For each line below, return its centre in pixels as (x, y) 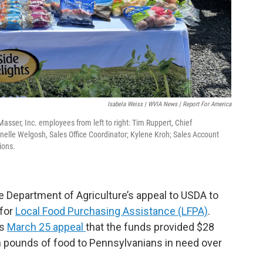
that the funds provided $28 (150, 227)
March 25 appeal (46, 227)
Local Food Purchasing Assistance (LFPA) (112, 211)
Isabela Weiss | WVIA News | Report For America (169, 104)
